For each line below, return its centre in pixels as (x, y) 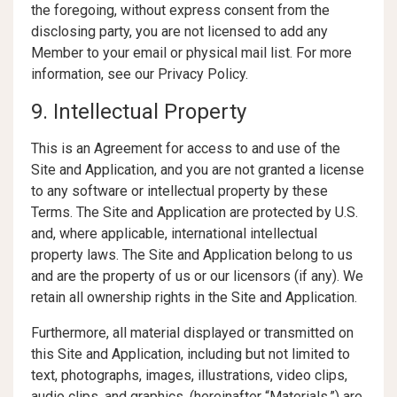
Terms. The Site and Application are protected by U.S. (195, 212)
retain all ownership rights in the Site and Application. (194, 297)
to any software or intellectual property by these (179, 191)
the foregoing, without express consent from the (180, 10)
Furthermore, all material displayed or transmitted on (192, 333)
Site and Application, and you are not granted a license (198, 170)
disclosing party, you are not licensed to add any (179, 31)
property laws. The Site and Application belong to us (192, 255)
